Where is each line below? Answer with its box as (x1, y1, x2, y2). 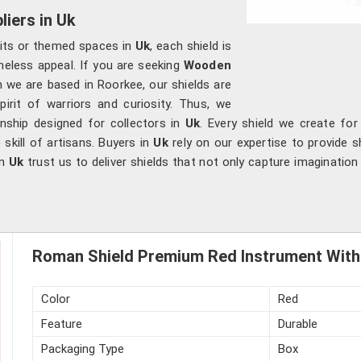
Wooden (183, 57, 231, 73)
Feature (40, 316, 82, 331)
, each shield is (150, 38, 232, 53)
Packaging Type (40, 341, 124, 356)
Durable (277, 316, 317, 331)
